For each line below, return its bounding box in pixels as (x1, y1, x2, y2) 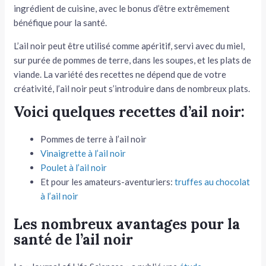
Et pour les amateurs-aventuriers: (40, 176, 175, 187)
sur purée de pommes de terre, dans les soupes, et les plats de (14, 55, 252, 65)
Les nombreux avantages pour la (14, 214, 240, 233)
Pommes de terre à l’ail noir (40, 134, 147, 144)
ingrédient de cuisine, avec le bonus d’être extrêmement (14, 3, 230, 14)
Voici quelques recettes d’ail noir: (14, 103, 245, 121)
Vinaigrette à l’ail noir (40, 148, 126, 159)
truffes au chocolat (175, 176, 251, 187)
